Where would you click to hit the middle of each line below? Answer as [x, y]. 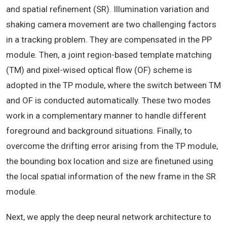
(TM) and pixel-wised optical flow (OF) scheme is [99, 70]
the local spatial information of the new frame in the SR [111, 177]
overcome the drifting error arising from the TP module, [112, 146]
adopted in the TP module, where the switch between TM [113, 85]
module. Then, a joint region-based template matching [109, 55]
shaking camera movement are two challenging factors [111, 25]
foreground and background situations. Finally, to [99, 131]
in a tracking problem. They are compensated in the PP [109, 40]
